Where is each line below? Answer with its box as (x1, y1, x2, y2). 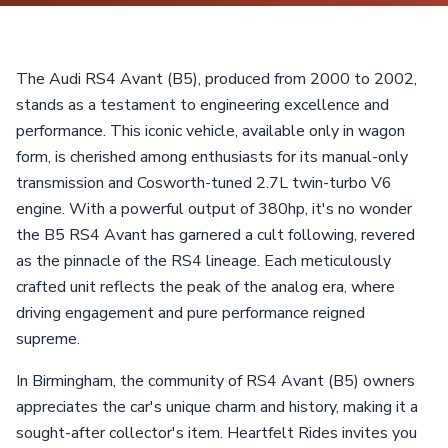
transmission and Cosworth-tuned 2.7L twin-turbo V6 (16, 172, 392, 194)
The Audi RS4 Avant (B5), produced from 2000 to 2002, (16, 68, 417, 90)
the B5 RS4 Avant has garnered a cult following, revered (16, 224, 415, 246)
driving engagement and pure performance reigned (16, 302, 365, 324)
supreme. (16, 328, 80, 350)
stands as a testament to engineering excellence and (16, 94, 389, 116)
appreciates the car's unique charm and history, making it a (16, 396, 418, 418)
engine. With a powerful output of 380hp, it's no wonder (16, 198, 412, 220)
